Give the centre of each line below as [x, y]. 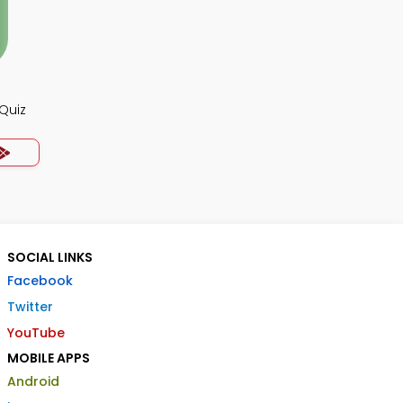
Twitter [30, 307]
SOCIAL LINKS [50, 257]
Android [33, 381]
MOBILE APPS [49, 358]
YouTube [36, 333]
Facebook [40, 281]
